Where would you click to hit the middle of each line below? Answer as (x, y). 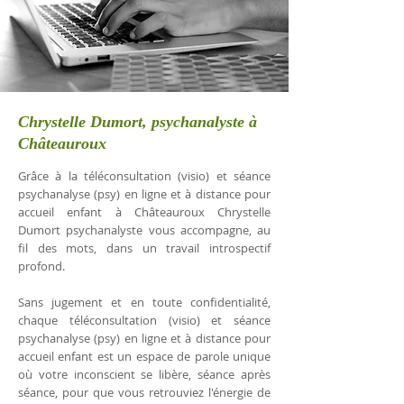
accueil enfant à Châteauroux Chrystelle (144, 212)
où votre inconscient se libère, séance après (144, 374)
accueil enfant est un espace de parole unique (144, 356)
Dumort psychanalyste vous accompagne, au (144, 230)
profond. (41, 266)
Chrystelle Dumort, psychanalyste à (138, 122)
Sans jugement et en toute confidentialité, (144, 302)
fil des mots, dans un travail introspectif (144, 248)
